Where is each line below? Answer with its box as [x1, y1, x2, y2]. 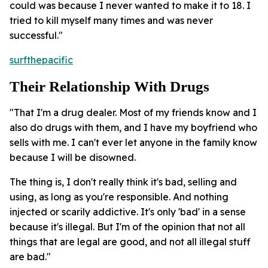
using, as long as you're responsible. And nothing [10, 191, 229, 203]
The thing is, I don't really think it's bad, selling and [10, 176, 237, 188]
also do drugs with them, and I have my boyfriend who [10, 121, 257, 134]
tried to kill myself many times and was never [10, 14, 213, 27]
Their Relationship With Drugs [10, 78, 209, 95]
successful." [10, 29, 63, 42]
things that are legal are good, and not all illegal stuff [10, 236, 251, 248]
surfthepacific [10, 54, 73, 66]
